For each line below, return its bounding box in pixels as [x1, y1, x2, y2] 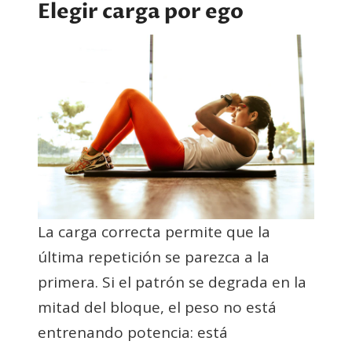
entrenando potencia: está [38, 322, 228, 343]
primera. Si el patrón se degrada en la [38, 272, 306, 293]
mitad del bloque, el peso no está [38, 297, 277, 318]
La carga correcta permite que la [38, 222, 270, 243]
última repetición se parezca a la [38, 247, 269, 268]
